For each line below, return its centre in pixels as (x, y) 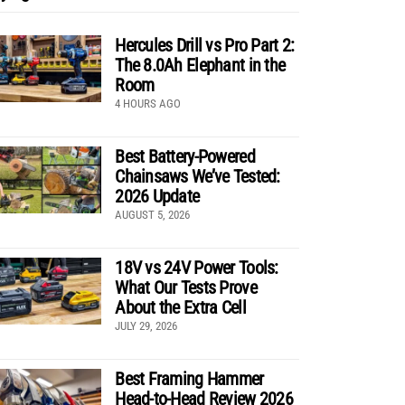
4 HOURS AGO (148, 103)
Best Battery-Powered (185, 156)
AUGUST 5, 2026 (153, 214)
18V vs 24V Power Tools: (197, 267)
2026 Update (157, 196)
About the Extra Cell (180, 307)
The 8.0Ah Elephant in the (200, 65)
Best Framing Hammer (189, 378)
